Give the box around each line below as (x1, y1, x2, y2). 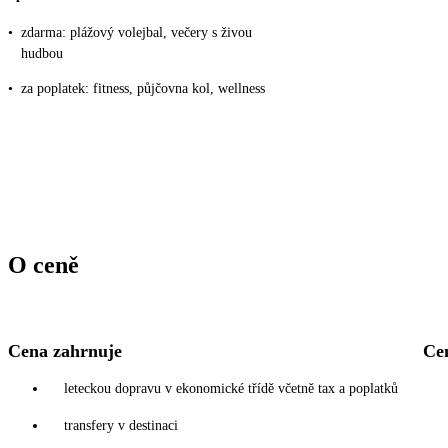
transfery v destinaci (64, 418, 178, 434)
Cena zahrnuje (8, 341, 122, 362)
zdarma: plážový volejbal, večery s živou (21, 24, 252, 40)
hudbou (21, 45, 63, 61)
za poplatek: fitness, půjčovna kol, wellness (21, 80, 265, 96)
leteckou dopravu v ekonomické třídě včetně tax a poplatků (64, 381, 398, 397)
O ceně (8, 252, 79, 279)
